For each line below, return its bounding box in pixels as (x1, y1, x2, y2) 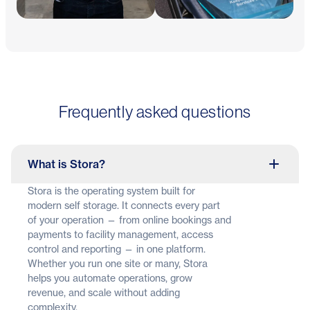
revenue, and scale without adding (28, 286, 180, 299)
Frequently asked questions (59, 102, 251, 122)
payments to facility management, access (28, 228, 213, 241)
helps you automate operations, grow (28, 272, 192, 284)
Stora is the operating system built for (28, 185, 195, 197)
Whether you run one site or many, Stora (28, 257, 208, 270)
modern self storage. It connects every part (28, 199, 220, 212)
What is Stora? (28, 157, 105, 172)
